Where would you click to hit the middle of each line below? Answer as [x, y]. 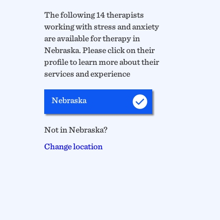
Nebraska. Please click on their [100, 50]
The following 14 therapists [94, 15]
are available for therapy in [92, 38]
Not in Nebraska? [76, 130]
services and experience [87, 74]
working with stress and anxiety [102, 27]
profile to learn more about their [102, 62]
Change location [74, 146]
